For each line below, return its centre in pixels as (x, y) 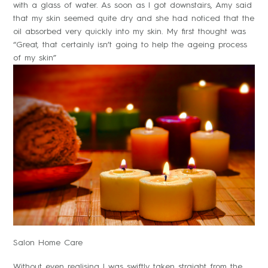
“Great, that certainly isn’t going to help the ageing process (130, 45)
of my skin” (35, 58)
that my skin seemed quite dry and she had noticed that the (134, 18)
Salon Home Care (48, 243)
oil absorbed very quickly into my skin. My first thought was (130, 31)
